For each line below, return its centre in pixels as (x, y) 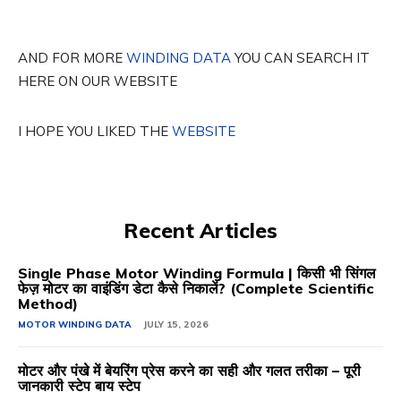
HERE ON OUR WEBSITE (98, 81)
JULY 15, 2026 (176, 324)
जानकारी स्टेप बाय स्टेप (79, 385)
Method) (48, 303)
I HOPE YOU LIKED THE (95, 131)
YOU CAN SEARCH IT (300, 57)
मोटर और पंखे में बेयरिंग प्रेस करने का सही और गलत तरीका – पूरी (189, 370)
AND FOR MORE (72, 57)
